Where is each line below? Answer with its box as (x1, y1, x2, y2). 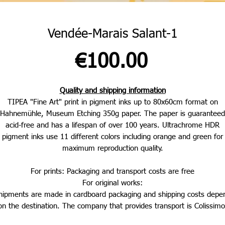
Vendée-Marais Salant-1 (47, 28, 178, 41)
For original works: (82, 179, 143, 187)
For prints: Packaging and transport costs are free (31, 168, 194, 176)
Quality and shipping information (59, 87, 166, 95)
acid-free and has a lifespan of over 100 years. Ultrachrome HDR (6, 122, 219, 130)
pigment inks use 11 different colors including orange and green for (2, 133, 223, 141)
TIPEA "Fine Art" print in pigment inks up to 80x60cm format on (7, 98, 218, 106)
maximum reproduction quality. (62, 145, 163, 153)
